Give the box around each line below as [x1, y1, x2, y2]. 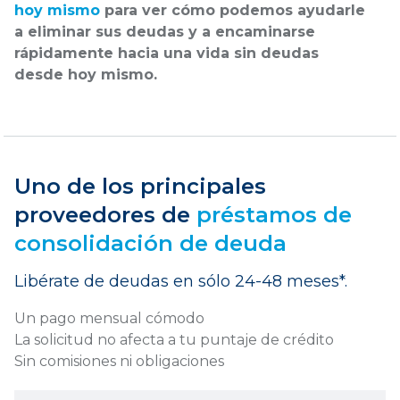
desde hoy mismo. [14, 65, 157, 83]
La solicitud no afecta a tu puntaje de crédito [14, 330, 334, 348]
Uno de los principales [14, 172, 266, 199]
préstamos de [196, 201, 352, 228]
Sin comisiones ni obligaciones [14, 352, 224, 370]
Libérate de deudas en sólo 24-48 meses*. [14, 271, 347, 291]
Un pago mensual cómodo [14, 309, 204, 327]
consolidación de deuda [14, 229, 287, 256]
